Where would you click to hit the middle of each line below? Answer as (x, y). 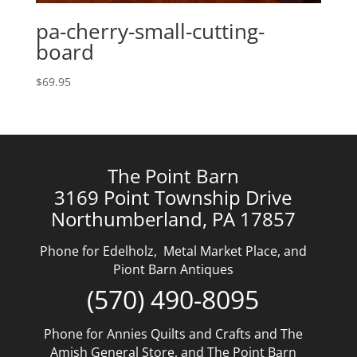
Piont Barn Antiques (173, 270)
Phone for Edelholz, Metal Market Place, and (173, 251)
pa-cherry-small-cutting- (150, 31)
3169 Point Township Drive (173, 198)
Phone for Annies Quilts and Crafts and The (173, 334)
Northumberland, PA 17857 (173, 219)
